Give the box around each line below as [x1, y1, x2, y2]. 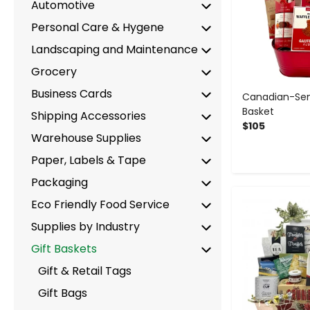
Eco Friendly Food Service [31, 196, 170, 212]
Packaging [31, 174, 88, 190]
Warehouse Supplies [31, 129, 141, 146]
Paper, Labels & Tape [31, 152, 146, 168]
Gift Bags [38, 284, 87, 301]
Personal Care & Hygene [31, 19, 164, 35]
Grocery [31, 63, 77, 80]
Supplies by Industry [31, 218, 140, 235]
